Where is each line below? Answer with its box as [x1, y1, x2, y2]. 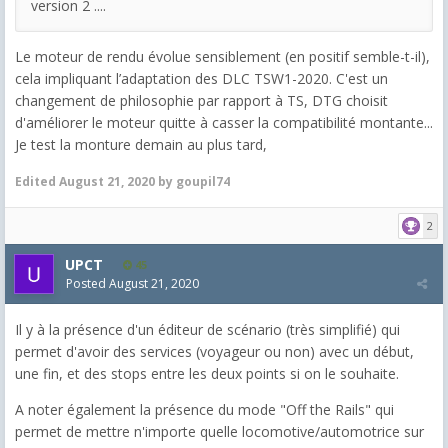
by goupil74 [155, 172, 230, 190]
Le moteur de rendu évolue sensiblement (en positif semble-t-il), [15, 46, 430, 66]
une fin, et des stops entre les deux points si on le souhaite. [15, 363, 399, 383]
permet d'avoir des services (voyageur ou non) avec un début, [15, 341, 414, 361]
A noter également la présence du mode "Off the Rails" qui [15, 399, 394, 419]
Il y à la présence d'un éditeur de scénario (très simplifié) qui [15, 319, 400, 339]
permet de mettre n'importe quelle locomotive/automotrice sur [15, 421, 424, 441]
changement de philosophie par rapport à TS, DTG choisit [15, 90, 388, 110]
